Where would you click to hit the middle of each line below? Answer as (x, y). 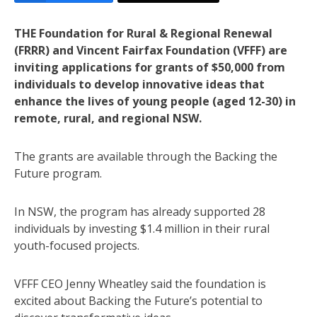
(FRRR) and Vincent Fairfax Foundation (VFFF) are (151, 50)
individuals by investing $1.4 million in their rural (142, 228)
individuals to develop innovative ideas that (139, 84)
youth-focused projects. (77, 245)
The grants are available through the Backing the (146, 156)
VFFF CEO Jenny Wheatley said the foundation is (140, 283)
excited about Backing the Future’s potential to (138, 300)
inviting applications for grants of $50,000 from (150, 67)
